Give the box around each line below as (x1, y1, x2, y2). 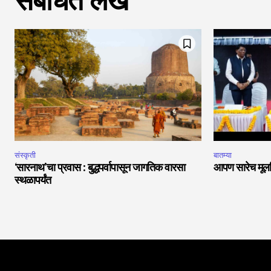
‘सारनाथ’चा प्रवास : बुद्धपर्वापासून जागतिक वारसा (15, 163, 185, 174)
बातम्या (214, 150, 232, 161)
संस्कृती (15, 150, 36, 161)
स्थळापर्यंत (15, 175, 51, 187)
